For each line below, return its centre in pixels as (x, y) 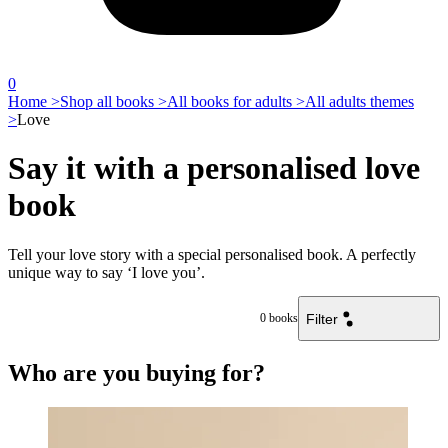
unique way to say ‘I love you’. (106, 272)
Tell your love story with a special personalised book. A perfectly (212, 254)
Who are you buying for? (136, 372)
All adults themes (359, 101)
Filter (322, 318)
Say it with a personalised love (214, 168)
